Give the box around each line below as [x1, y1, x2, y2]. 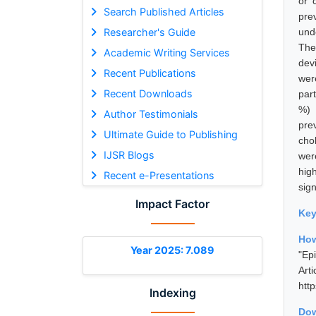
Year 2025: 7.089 [130, 243, 214, 256]
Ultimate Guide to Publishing [103, 128, 238, 140]
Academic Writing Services [103, 46, 230, 59]
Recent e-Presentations [103, 169, 214, 181]
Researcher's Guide [103, 25, 195, 38]
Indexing [149, 285, 196, 300]
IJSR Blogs [103, 148, 154, 161]
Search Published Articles [103, 5, 224, 18]
